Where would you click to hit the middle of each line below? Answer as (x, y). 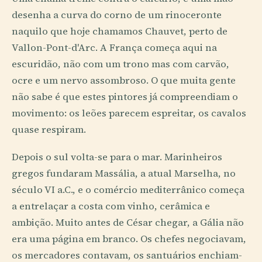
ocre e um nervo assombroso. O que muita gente (124, 80)
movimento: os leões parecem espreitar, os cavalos (129, 113)
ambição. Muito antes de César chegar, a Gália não (128, 222)
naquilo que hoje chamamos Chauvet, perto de (120, 31)
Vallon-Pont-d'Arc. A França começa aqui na (114, 47)
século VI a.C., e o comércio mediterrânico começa (128, 189)
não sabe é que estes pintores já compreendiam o (125, 96)
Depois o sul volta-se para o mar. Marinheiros (117, 157)
